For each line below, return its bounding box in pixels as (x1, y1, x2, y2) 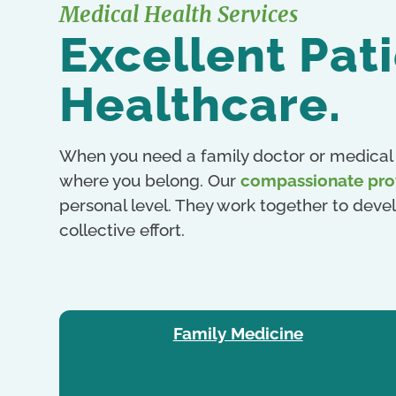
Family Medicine (172, 324, 303, 344)
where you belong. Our (59, 171, 240, 191)
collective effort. (59, 220, 185, 240)
